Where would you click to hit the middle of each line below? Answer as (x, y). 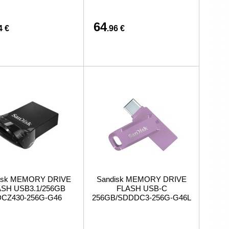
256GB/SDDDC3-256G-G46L (142, 198)
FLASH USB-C (142, 188)
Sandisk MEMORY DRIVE (142, 179)
